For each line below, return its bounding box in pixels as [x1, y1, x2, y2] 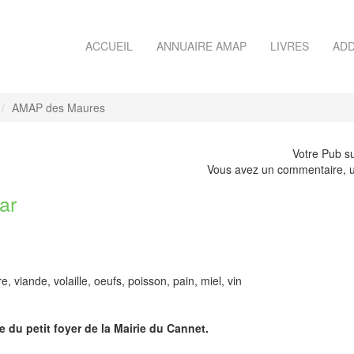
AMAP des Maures [12, 100, 105, 115]
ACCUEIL [85, 38, 133, 54]
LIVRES [270, 38, 309, 54]
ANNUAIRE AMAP [156, 38, 247, 54]
